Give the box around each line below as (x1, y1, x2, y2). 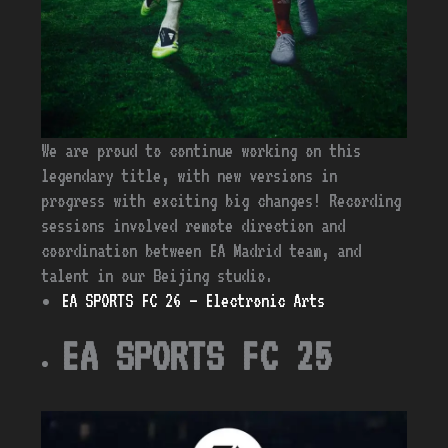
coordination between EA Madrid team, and (41, 239, 362, 261)
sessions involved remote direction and (41, 214, 346, 236)
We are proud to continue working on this (41, 139, 362, 161)
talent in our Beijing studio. (41, 264, 274, 286)
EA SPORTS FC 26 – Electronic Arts (61, 289, 326, 311)
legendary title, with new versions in (41, 164, 338, 186)
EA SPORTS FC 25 (61, 333, 332, 380)
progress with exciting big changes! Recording (41, 189, 402, 211)
